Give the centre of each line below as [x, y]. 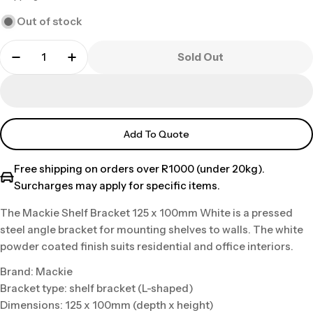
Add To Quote [156, 134]
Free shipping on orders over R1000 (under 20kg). [139, 168]
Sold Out [200, 57]
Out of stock [49, 21]
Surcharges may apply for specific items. [117, 185]
